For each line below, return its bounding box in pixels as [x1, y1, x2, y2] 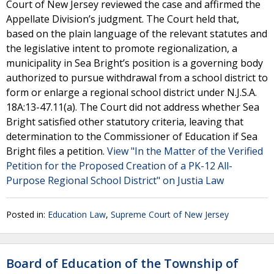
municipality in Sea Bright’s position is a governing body [6, 56, 263, 70]
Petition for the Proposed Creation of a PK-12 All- [6, 159, 232, 172]
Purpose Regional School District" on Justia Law [6, 174, 224, 187]
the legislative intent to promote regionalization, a [6, 42, 237, 55]
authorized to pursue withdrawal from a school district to [6, 71, 268, 84]
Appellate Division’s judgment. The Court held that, [6, 12, 239, 26]
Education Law [48, 209, 106, 220]
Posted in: [6, 209, 48, 220]
